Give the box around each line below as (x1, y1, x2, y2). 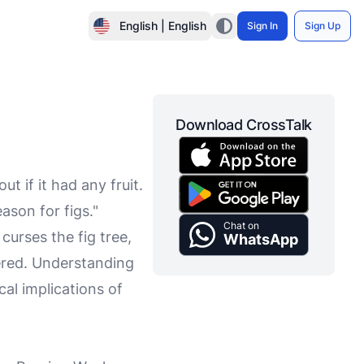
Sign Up (305, 19, 340, 32)
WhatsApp (223, 230, 298, 248)
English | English (119, 19, 206, 32)
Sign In (247, 19, 278, 32)
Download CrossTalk (175, 116, 312, 133)
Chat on (223, 219, 259, 232)
